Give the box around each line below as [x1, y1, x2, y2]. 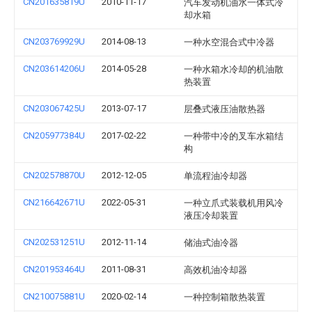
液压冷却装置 [184, 210, 238, 221]
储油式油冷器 [184, 237, 238, 248]
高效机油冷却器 [184, 265, 247, 275]
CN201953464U [23, 264, 85, 274]
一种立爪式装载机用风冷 [184, 198, 283, 208]
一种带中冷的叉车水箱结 [184, 131, 283, 141]
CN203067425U [23, 103, 85, 114]
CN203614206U [23, 63, 85, 74]
